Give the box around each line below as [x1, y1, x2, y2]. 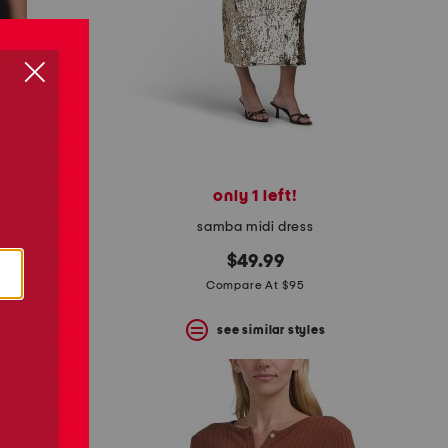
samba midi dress [197, 220, 314, 235]
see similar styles [217, 323, 326, 336]
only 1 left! [213, 188, 298, 205]
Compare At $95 [205, 279, 306, 292]
